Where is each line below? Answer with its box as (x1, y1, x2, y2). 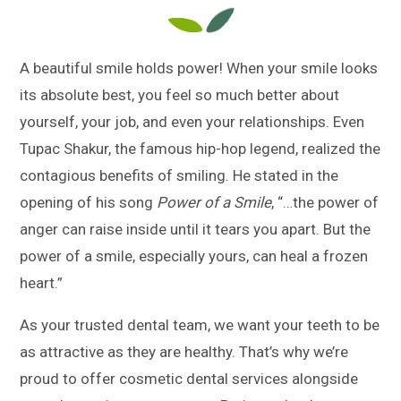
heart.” (20, 273, 64, 292)
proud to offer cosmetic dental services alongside (20, 369, 359, 388)
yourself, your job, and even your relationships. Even (20, 112, 365, 131)
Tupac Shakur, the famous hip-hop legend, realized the (20, 139, 381, 158)
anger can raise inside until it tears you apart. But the (20, 219, 371, 238)
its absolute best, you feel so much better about (20, 85, 340, 104)
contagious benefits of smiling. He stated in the (20, 166, 339, 184)
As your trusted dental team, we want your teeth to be (20, 315, 380, 334)
